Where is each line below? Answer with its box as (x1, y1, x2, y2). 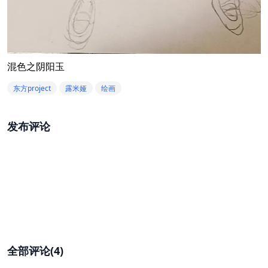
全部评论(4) (7, 243, 63, 258)
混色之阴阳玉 (7, 60, 65, 74)
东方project (13, 83, 51, 94)
